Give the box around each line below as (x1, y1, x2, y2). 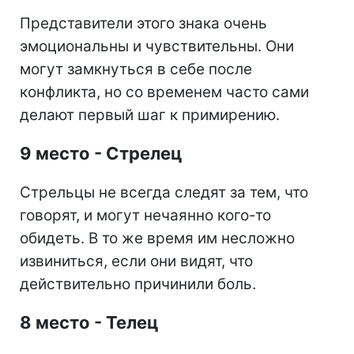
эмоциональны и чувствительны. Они (20, 37, 294, 56)
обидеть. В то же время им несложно (20, 229, 295, 248)
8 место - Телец (20, 312, 158, 333)
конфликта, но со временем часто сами (20, 83, 309, 102)
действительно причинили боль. (20, 275, 256, 294)
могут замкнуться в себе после (20, 60, 252, 79)
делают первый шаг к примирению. (20, 106, 280, 125)
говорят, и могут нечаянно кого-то (20, 206, 271, 225)
